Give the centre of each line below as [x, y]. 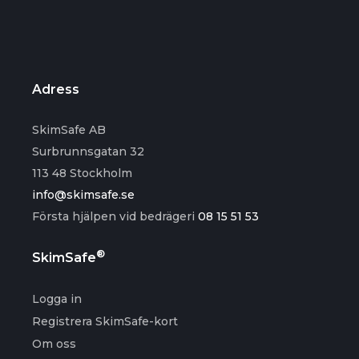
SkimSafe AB [69, 129]
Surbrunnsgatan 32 [88, 151]
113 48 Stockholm [82, 173]
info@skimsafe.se [83, 194]
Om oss [54, 343]
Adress [56, 89]
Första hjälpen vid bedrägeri [113, 216]
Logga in [57, 298]
